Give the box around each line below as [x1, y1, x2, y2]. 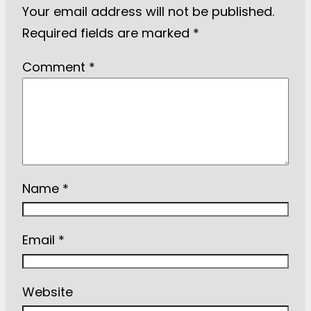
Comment [22, 58, 89, 76]
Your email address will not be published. [22, 2, 274, 20]
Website [22, 283, 73, 301]
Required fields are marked [22, 24, 193, 42]
